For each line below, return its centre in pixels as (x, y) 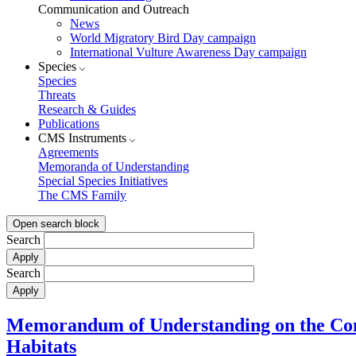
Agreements (68, 153)
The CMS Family (82, 195)
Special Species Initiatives (103, 181)
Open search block (56, 224)
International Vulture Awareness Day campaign (188, 52)
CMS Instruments (84, 138)
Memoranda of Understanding (114, 167)
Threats (57, 95)
